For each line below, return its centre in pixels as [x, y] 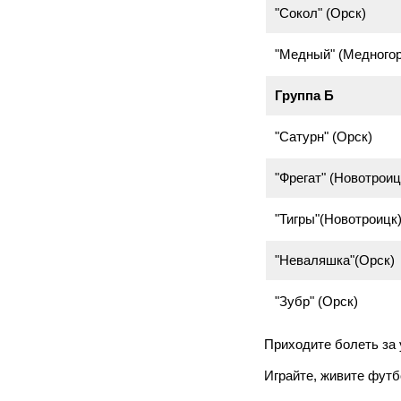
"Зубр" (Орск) [316, 301]
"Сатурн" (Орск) [324, 137]
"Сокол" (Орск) [320, 13]
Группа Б [304, 95]
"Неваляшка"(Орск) [335, 260]
